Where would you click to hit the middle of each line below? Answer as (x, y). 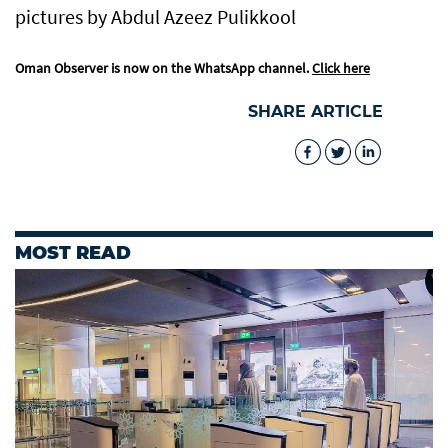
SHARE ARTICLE (315, 112)
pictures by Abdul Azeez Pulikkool (155, 17)
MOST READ (73, 253)
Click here (341, 68)
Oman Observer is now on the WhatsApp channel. (163, 68)
